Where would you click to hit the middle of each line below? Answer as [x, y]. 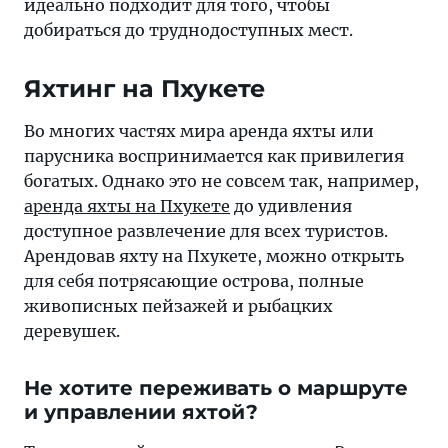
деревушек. [72, 331]
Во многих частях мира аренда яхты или [199, 131]
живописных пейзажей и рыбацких [178, 306]
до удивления [291, 206]
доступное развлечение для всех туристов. [206, 231]
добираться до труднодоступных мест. [188, 30]
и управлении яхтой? [141, 412]
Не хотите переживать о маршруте [216, 388]
